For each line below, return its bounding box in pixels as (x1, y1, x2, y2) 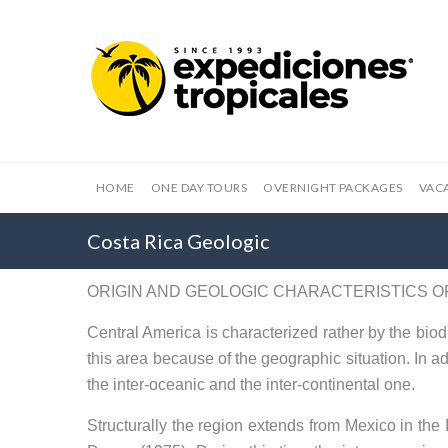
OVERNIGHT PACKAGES (263, 180, 403, 195)
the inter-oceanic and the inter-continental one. (87, 376, 415, 393)
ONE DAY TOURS (150, 180, 248, 195)
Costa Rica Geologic (87, 229, 270, 253)
